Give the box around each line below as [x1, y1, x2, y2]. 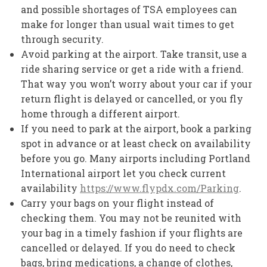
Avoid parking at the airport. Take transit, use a [21, 47, 247, 60]
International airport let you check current [21, 166, 226, 179]
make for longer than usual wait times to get [21, 17, 234, 30]
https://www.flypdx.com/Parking [80, 181, 239, 194]
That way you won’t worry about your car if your [21, 77, 252, 90]
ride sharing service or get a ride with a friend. [21, 62, 244, 75]
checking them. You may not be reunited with [21, 211, 241, 224]
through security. [21, 32, 104, 45]
